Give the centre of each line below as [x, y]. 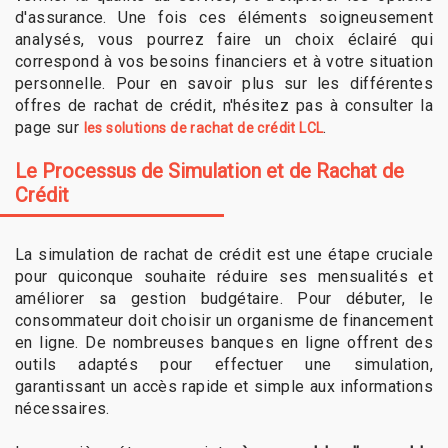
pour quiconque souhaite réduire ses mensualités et [224, 277]
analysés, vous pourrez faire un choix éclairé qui [224, 39]
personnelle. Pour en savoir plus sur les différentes [224, 83]
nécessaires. [62, 409]
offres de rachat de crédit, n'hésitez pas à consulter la [224, 105]
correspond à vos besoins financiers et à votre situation [224, 61]
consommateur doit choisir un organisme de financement [224, 321]
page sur [49, 127]
